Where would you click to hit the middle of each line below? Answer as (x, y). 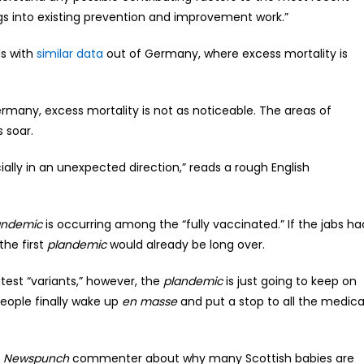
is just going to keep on (290, 281)
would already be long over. (186, 244)
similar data (70, 53)
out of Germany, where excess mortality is (225, 53)
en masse (149, 301)
